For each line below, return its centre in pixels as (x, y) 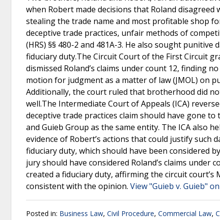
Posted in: (43, 213)
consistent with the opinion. (78, 186)
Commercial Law (185, 213)
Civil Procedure (131, 213)
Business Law (81, 213)
